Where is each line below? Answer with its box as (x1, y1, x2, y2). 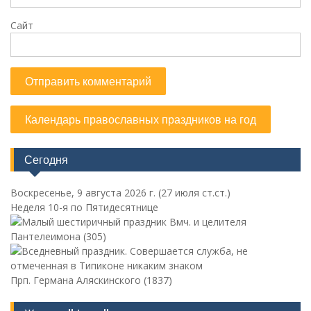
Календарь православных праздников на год (25, 114, 256, 126)
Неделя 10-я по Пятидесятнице (10, 201, 158, 214)
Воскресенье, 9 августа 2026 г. (10, 186, 158, 199)
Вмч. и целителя (167, 215, 246, 228)
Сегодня (24, 153, 68, 167)
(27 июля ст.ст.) (158, 186, 230, 199)
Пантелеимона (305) (10, 230, 106, 243)
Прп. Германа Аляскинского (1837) (10, 274, 172, 287)
